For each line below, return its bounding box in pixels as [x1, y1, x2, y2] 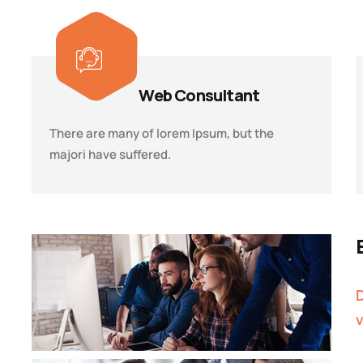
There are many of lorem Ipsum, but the [49, 124, 275, 142]
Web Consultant [139, 83, 260, 106]
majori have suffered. [49, 145, 172, 163]
